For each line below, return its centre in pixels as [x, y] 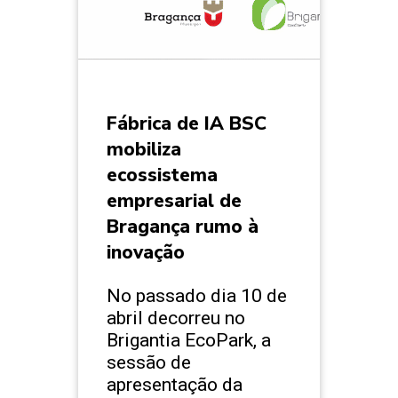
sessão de [149, 362]
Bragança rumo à [183, 227]
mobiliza [144, 150]
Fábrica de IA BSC [187, 124]
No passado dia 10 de [197, 296]
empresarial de [174, 201]
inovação [146, 253]
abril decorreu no [176, 318]
